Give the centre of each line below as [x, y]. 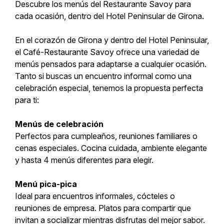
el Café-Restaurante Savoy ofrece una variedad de [107, 52]
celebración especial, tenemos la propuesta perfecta [109, 88]
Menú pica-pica [46, 184]
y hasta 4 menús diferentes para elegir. [84, 160]
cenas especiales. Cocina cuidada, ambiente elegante [111, 148]
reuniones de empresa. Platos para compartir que [103, 208]
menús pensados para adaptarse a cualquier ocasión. [111, 64]
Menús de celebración [59, 124]
